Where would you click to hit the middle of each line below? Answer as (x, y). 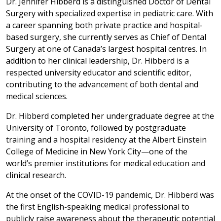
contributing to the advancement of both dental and (102, 84)
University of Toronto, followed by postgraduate (96, 128)
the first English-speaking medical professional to (98, 206)
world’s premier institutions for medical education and (106, 163)
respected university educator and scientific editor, (99, 72)
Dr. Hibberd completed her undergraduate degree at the (110, 116)
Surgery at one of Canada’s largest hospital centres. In (106, 49)
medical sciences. (37, 96)
